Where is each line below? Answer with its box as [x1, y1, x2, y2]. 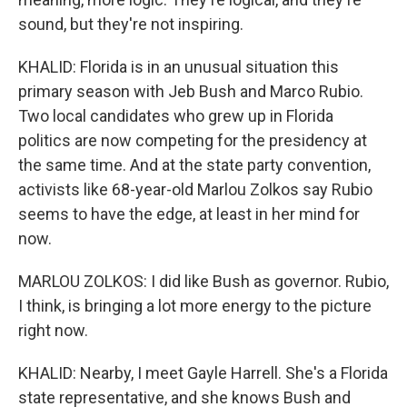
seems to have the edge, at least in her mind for [18, 204, 360, 223]
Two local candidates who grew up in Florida [18, 106, 333, 125]
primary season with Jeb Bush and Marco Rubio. [18, 82, 363, 101]
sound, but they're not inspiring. [18, 15, 243, 34]
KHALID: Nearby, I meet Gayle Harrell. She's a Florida [18, 363, 388, 382]
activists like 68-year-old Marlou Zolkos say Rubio [18, 180, 372, 199]
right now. [18, 321, 88, 340]
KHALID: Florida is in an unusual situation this [18, 57, 339, 76]
